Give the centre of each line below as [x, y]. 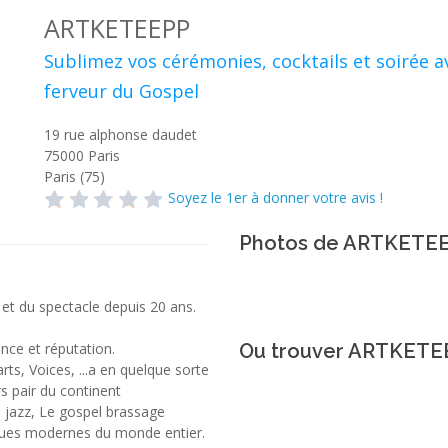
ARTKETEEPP [117, 28]
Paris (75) [74, 176]
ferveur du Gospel [121, 91]
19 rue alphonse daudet [120, 134]
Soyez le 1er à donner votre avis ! [275, 197]
